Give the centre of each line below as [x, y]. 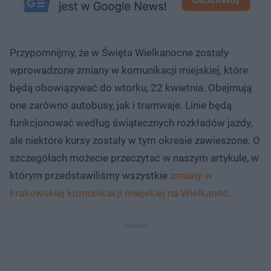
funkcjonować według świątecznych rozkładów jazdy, [131, 122]
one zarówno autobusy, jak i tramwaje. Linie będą [121, 105]
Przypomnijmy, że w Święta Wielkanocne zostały [119, 52]
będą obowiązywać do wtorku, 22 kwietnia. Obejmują [131, 87]
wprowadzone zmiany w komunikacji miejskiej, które [129, 70]
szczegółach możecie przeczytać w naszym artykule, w [134, 158]
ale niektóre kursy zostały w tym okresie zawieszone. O [135, 140]
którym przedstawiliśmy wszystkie [90, 175]
